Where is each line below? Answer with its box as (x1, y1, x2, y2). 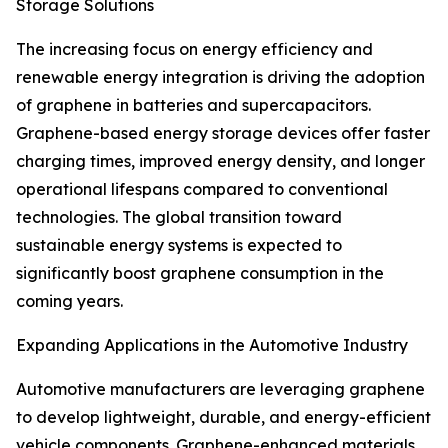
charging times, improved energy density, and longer (16, 151, 425, 172)
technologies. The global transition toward (16, 207, 342, 228)
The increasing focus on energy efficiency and (16, 39, 373, 60)
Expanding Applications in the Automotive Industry (16, 335, 408, 356)
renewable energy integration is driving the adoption (16, 67, 425, 88)
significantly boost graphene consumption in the (16, 263, 384, 284)
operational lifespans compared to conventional (16, 179, 388, 200)
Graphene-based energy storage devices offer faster (16, 123, 430, 144)
